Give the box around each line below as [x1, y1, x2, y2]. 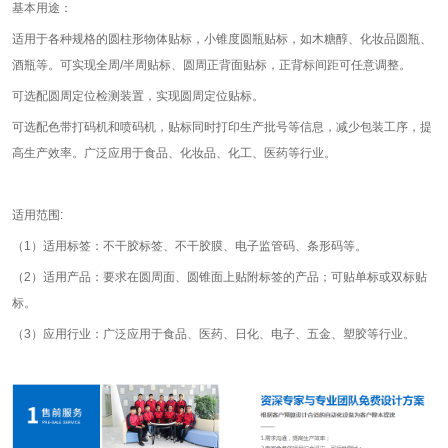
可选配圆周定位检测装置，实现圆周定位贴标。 [12, 89, 264, 104]
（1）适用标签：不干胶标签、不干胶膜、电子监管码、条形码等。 [12, 239, 367, 254]
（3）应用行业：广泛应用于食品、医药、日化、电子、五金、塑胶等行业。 [12, 327, 415, 342]
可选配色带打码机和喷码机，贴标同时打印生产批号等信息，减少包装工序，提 [12, 120, 432, 135]
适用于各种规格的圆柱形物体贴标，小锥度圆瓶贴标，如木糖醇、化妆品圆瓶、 [12, 32, 432, 47]
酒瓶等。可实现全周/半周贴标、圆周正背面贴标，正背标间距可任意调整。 [12, 58, 411, 73]
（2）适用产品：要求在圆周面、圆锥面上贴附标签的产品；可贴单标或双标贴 [12, 270, 427, 285]
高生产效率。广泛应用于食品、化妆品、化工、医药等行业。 [12, 146, 336, 161]
